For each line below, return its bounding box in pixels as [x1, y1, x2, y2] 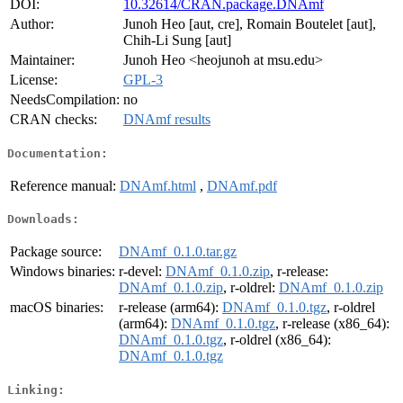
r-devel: [119, 264, 166, 280]
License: [10, 72, 58, 88]
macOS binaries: [10, 300, 103, 316]
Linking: [7, 382, 65, 397]
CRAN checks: [10, 112, 97, 128]
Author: [10, 16, 54, 32]
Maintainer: [10, 52, 75, 68]
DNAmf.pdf [207, 177, 277, 193]
